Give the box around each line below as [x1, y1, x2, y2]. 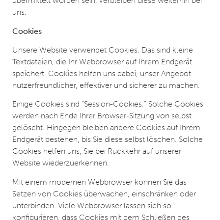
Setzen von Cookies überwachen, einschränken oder [12, 189, 196, 198]
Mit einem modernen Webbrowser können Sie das [12, 177, 187, 187]
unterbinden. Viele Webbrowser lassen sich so [12, 200, 171, 210]
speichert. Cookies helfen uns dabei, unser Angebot [12, 68, 191, 78]
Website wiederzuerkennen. [12, 158, 109, 168]
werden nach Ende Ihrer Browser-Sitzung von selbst [12, 111, 192, 121]
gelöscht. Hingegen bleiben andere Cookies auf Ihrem [12, 123, 200, 133]
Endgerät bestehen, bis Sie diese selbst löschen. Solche [12, 135, 203, 144]
